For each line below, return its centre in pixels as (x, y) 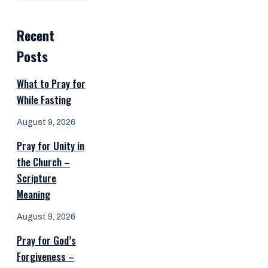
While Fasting (44, 99)
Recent (36, 35)
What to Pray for (51, 83)
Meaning (33, 194)
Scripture (36, 178)
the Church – (43, 162)
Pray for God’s (46, 240)
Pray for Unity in (51, 145)
